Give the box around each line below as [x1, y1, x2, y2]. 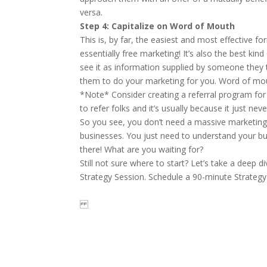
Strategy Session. [80, 171, 149, 182]
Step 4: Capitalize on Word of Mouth [80, 20, 235, 32]
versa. [80, 7, 103, 18]
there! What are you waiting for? [80, 144, 204, 155]
